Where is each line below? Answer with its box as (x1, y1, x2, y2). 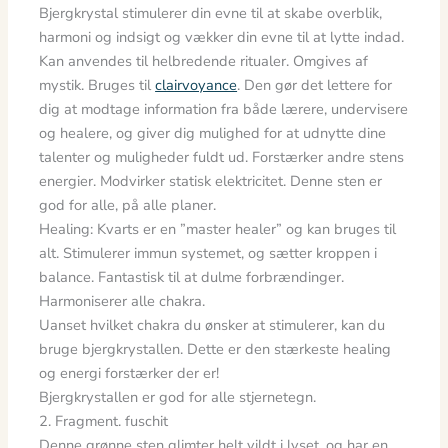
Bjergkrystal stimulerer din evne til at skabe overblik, (39, 2, 383, 23)
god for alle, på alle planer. (39, 194, 217, 215)
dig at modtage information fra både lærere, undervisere (39, 98, 409, 119)
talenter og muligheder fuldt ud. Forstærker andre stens (39, 146, 405, 167)
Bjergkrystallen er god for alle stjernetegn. (39, 386, 317, 407)
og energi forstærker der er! (39, 362, 220, 383)
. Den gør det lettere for (237, 74, 393, 95)
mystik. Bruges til (39, 74, 156, 95)
